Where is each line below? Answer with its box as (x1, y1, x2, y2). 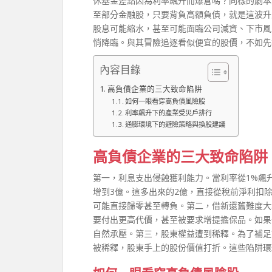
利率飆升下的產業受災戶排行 (125, 108, 212, 117)
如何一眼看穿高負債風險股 (125, 97, 206, 106)
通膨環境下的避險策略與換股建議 (125, 120, 226, 129)
